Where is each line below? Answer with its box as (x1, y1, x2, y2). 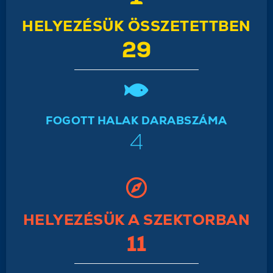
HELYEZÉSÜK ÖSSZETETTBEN (22, 16, 251, 35)
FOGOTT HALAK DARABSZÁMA (46, 113, 227, 127)
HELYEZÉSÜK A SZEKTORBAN (23, 210, 250, 229)
